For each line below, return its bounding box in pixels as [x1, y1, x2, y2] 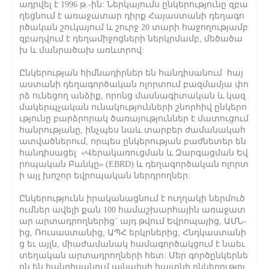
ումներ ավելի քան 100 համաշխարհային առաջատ [19, 205, 246, 215]
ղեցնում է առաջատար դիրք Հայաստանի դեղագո [19, 11, 245, 21]
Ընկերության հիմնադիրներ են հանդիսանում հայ [19, 68, 244, 78]
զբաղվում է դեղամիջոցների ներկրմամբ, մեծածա [19, 34, 243, 44]
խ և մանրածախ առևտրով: [19, 46, 145, 55]
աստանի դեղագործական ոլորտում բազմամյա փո [19, 80, 249, 89]
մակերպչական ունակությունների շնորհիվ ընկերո [19, 103, 247, 112]
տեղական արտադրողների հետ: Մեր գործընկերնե [19, 251, 249, 261]
